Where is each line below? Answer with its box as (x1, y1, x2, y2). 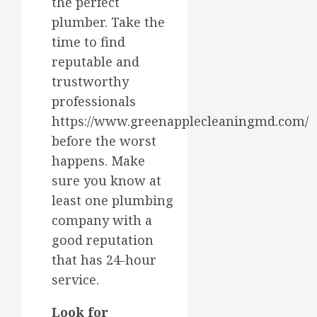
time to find (52, 33, 125, 50)
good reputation (52, 231, 154, 248)
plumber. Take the (52, 13, 165, 30)
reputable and (52, 52, 139, 70)
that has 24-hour (52, 250, 156, 268)
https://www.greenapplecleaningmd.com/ (52, 112, 309, 129)
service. (52, 270, 99, 288)
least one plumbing (52, 191, 173, 209)
